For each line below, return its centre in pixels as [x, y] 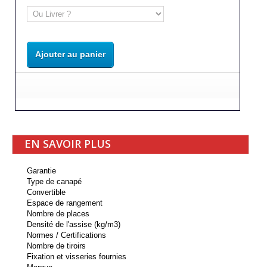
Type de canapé [54, 181]
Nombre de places [58, 213]
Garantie [41, 170]
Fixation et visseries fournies [77, 256]
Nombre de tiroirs [56, 246]
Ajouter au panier [70, 54]
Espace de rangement [65, 203]
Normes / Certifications [66, 235]
